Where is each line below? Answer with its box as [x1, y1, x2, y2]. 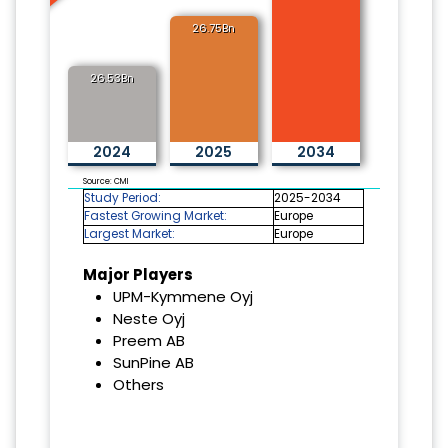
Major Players [83, 263, 194, 285]
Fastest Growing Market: [84, 207, 228, 224]
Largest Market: [84, 225, 176, 242]
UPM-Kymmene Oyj [112, 285, 253, 307]
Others [112, 373, 164, 395]
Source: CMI [83, 175, 130, 187]
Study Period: [84, 189, 162, 206]
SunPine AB [112, 351, 194, 373]
